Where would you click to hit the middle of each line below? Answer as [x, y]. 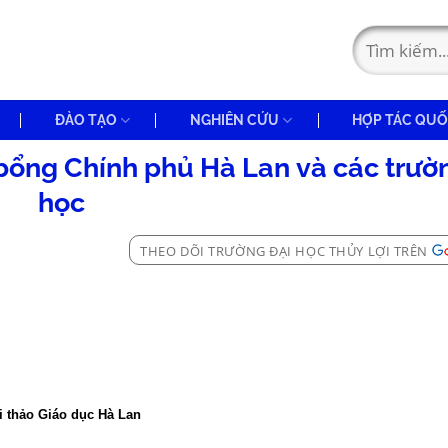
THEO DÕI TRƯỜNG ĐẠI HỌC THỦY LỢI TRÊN [284, 251]
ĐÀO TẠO [85, 119]
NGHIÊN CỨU [234, 119]
